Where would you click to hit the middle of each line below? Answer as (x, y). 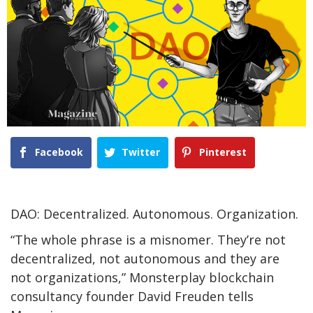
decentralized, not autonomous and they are (145, 259)
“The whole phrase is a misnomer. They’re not (148, 240)
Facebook (59, 152)
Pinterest (223, 152)
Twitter (141, 152)
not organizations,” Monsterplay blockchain (142, 278)
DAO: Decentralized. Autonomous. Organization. (154, 214)
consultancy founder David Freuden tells (132, 297)
